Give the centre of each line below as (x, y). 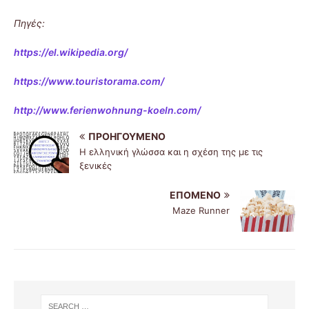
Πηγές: (29, 23)
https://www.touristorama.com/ (89, 81)
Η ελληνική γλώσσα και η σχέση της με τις (171, 151)
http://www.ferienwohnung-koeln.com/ (107, 110)
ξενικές (96, 165)
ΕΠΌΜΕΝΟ (195, 195)
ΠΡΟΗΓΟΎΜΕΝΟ (127, 136)
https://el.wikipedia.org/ (71, 52)
